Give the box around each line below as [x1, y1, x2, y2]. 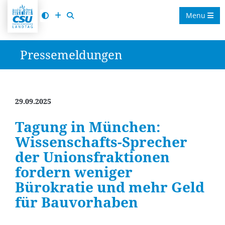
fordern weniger [15, 162, 133, 181]
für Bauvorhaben [15, 192, 138, 211]
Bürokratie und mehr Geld [15, 177, 204, 196]
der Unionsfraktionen [15, 147, 170, 166]
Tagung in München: [15, 117, 161, 136]
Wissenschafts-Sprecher [15, 132, 187, 151]
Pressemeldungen [20, 46, 122, 63]
